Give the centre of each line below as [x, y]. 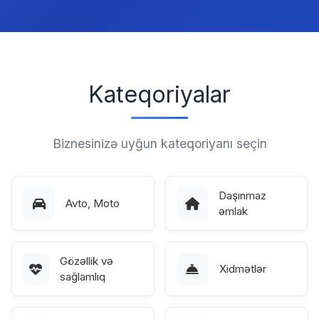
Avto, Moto [93, 203]
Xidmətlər [242, 268]
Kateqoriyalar [159, 94]
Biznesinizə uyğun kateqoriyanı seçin [159, 143]
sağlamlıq [82, 276]
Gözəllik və [86, 261]
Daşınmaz [242, 195]
